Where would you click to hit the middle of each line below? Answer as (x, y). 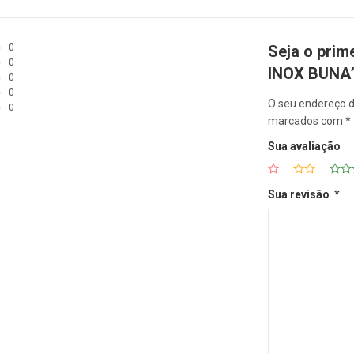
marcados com (307, 121)
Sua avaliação (304, 147)
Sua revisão (301, 195)
